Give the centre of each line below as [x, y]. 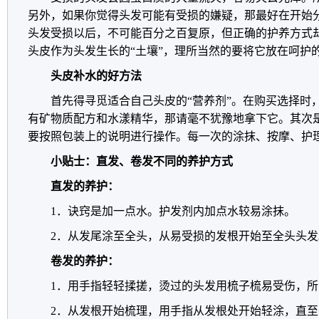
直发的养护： [85, 186]
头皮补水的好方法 [96, 76]
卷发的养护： [85, 261]
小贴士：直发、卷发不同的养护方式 [142, 161]
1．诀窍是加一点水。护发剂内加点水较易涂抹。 [173, 211]
